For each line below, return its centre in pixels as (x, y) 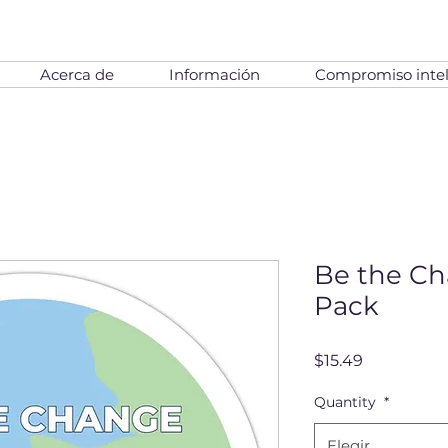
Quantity (347, 402)
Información (214, 74)
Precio (387, 360)
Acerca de (76, 74)
